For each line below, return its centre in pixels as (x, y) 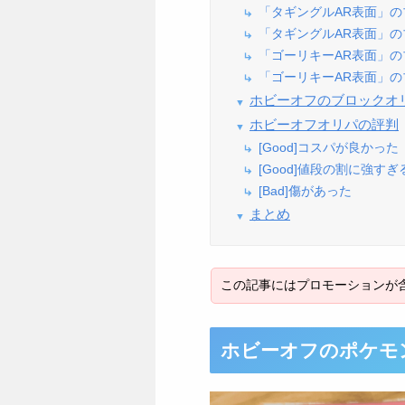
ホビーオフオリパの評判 (324, 125)
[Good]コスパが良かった (329, 148)
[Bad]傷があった (305, 191)
